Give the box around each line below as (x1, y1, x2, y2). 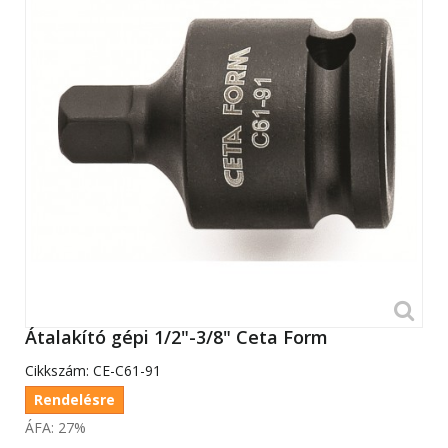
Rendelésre (34, 390, 115, 410)
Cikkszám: (25, 361, 89, 381)
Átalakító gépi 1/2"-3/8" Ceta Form (25, 325, 328, 350)
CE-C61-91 (93, 361, 161, 381)
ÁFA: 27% (25, 418, 86, 438)
